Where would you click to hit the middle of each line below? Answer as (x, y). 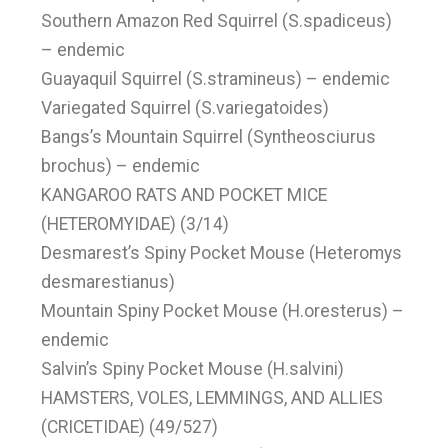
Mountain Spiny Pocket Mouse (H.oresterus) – (223, 311)
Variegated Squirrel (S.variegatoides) (185, 108)
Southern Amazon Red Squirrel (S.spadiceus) (217, 21)
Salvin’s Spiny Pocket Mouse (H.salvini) (193, 369)
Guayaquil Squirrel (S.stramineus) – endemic (216, 79)
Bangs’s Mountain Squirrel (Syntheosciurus (209, 137)
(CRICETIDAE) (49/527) (130, 427)
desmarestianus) (108, 282)
